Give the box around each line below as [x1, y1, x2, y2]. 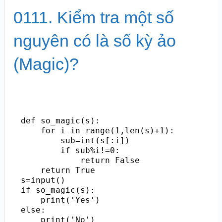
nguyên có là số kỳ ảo [13, 31, 176, 50]
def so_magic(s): [20, 115, 100, 125]
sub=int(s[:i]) [20, 135, 130, 145]
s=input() [20, 175, 65, 185]
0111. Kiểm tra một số [13, 7, 174, 27]
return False [20, 155, 140, 165]
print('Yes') [20, 195, 100, 205]
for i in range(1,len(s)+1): [20, 125, 174, 135]
